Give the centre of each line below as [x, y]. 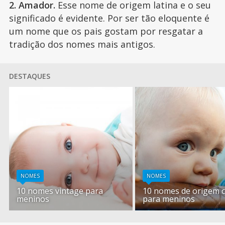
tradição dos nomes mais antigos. [83, 44]
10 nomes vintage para [60, 191]
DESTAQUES [29, 76]
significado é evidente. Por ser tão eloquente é [109, 18]
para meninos [169, 199]
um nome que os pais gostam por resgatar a [106, 31]
